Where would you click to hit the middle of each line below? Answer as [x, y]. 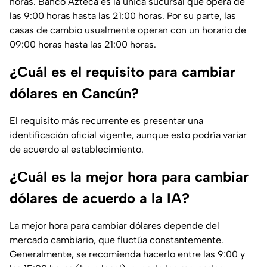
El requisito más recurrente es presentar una [106, 121]
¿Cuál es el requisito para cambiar [122, 72]
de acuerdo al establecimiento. [77, 150]
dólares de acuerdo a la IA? [100, 198]
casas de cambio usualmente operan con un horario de [128, 30]
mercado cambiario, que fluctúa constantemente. [117, 240]
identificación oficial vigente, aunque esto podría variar [128, 135]
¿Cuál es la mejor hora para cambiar [129, 177]
